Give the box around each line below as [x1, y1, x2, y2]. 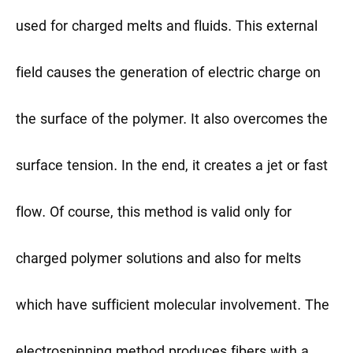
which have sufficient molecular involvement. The [16, 297, 329, 316]
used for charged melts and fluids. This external [16, 18, 318, 37]
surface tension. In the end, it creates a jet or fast [16, 158, 328, 176]
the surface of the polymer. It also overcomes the [16, 111, 328, 130]
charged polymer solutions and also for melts [16, 251, 301, 269]
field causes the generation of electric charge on [16, 65, 321, 84]
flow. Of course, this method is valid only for [16, 204, 292, 223]
